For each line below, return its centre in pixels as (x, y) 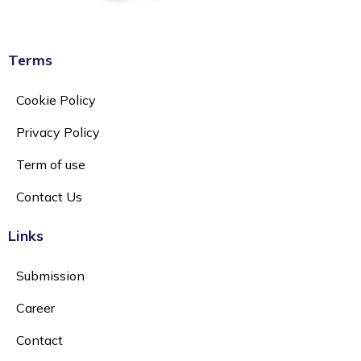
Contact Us (49, 197)
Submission (50, 276)
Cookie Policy (56, 100)
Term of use (51, 165)
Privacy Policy (58, 133)
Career (35, 308)
